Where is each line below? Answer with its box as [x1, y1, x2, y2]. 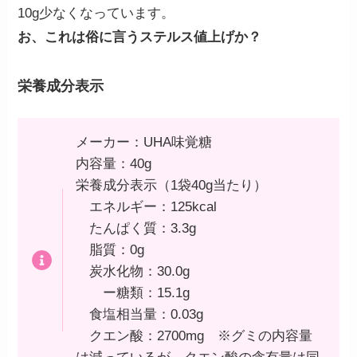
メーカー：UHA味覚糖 [75, 134, 212, 150]
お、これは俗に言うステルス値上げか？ [18, 29, 262, 45]
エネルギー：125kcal [75, 198, 217, 214]
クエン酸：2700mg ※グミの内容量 [75, 328, 312, 343]
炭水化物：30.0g [75, 263, 190, 279]
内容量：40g [75, 155, 151, 171]
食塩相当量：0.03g [75, 306, 203, 322]
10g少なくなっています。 [18, 5, 175, 21]
